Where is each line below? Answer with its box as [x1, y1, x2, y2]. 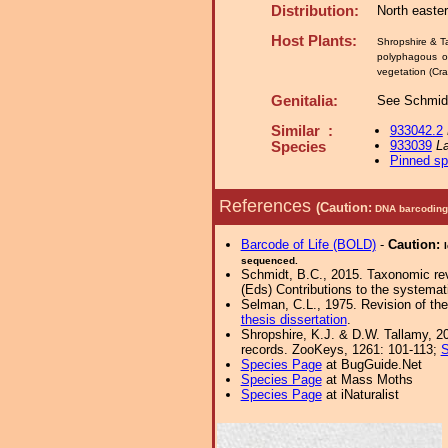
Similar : [271, 123, 333, 139]
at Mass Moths [321, 372, 413, 387]
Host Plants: [271, 33, 357, 49]
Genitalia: [271, 93, 338, 109]
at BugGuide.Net [321, 357, 422, 372]
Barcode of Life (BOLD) [240, 237, 376, 252]
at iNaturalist [321, 387, 399, 402]
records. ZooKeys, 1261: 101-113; [240, 342, 441, 357]
